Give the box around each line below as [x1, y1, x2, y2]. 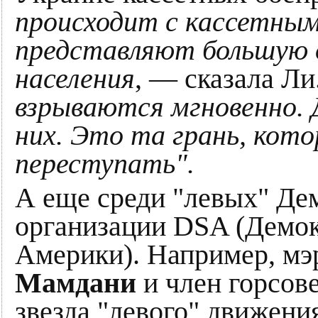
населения [15, 63, 135, 94]
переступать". [15, 148, 194, 180]
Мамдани [15, 268, 136, 299]
